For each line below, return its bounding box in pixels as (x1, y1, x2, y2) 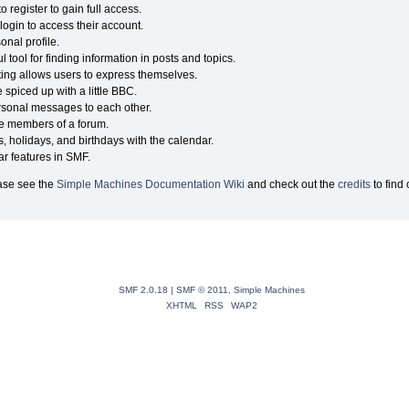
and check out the (244, 177, 338, 191)
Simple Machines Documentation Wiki (56, 177, 245, 191)
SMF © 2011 (175, 284, 228, 295)
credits (337, 177, 371, 191)
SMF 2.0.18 (118, 284, 168, 295)
